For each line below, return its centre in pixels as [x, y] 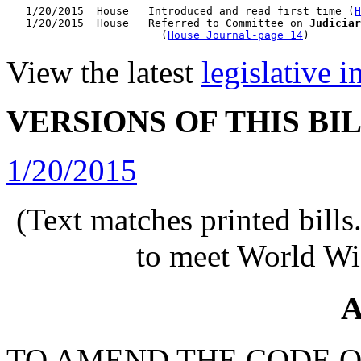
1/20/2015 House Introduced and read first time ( [180, 11]
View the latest [104, 72]
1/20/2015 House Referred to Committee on [158, 23]
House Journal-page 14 [235, 35]
